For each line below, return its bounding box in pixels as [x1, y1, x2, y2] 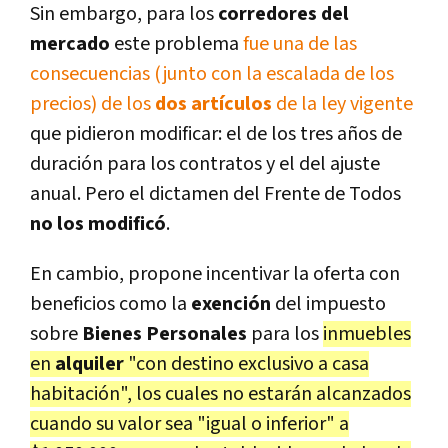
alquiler [55, 351, 128, 378]
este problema [114, 31, 243, 58]
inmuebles [323, 321, 411, 348]
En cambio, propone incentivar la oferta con [30, 261, 400, 288]
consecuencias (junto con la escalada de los [30, 61, 394, 88]
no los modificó [30, 211, 166, 238]
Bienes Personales [82, 321, 251, 348]
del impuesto [275, 291, 386, 318]
